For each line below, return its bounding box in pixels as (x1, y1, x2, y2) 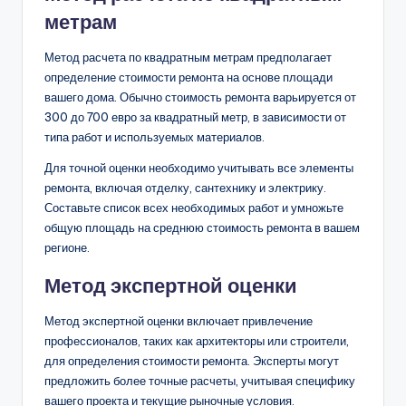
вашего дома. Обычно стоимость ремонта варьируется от (44, 89, 356, 104)
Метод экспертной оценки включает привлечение (44, 313, 313, 328)
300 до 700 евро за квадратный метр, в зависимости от (44, 109, 346, 124)
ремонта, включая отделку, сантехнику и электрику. (44, 179, 326, 195)
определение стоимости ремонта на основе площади (44, 69, 333, 84)
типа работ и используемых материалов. (44, 129, 265, 144)
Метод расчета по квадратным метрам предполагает (44, 49, 332, 64)
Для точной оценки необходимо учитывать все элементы (44, 159, 353, 175)
